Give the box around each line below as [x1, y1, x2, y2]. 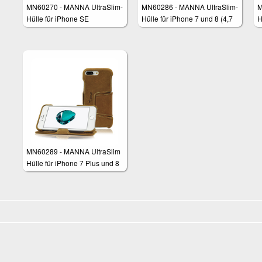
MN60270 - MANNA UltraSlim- [26, 1, 123, 12]
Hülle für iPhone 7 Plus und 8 [26, 157, 119, 168]
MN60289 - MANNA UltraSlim [26, 146, 120, 156]
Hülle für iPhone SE [26, 13, 89, 23]
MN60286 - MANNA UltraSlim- [142, 1, 239, 12]
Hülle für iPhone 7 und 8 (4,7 [142, 13, 233, 23]
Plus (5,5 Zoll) [26, 169, 70, 180]
